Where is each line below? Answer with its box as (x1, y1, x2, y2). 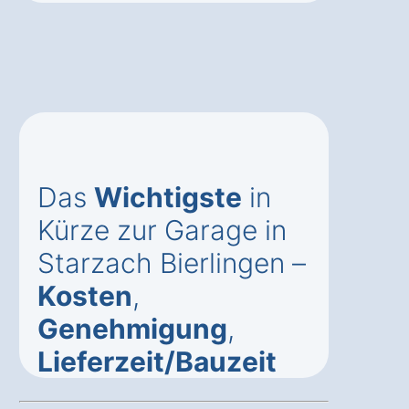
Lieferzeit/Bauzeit (37, 345, 277, 379)
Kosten (37, 279, 132, 313)
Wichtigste (94, 181, 242, 215)
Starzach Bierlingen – (37, 246, 306, 280)
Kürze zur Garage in (37, 214, 287, 247)
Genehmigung (37, 312, 227, 346)
